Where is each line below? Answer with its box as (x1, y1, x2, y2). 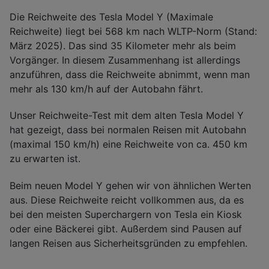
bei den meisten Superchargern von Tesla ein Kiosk (10, 208, 242, 221)
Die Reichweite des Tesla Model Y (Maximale (10, 10, 213, 23)
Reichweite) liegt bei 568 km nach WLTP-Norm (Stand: (10, 25, 257, 37)
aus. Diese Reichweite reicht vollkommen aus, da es (10, 194, 244, 207)
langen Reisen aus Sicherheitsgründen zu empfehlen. (10, 237, 247, 250)
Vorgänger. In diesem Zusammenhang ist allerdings (10, 53, 240, 66)
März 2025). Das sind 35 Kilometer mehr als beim (10, 39, 236, 52)
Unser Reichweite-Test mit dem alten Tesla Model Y (10, 109, 244, 122)
